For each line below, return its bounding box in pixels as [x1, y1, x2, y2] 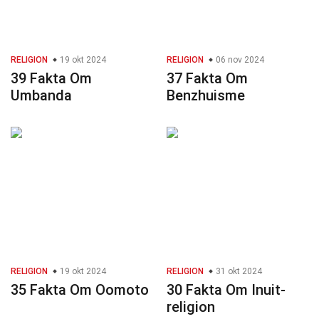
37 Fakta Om [167, 70, 248, 88]
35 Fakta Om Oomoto [11, 281, 149, 299]
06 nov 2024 [214, 55, 264, 66]
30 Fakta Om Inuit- [167, 281, 286, 299]
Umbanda [11, 87, 72, 105]
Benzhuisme [167, 87, 245, 105]
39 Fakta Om [11, 70, 92, 88]
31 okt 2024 [214, 266, 262, 277]
